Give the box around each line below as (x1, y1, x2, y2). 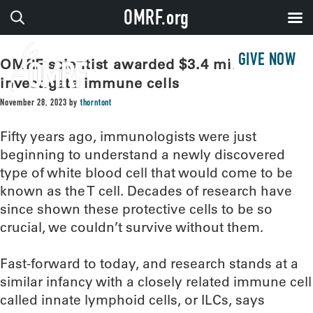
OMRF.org (123, 10, 190, 31)
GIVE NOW (238, 52, 296, 70)
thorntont (80, 99, 112, 108)
